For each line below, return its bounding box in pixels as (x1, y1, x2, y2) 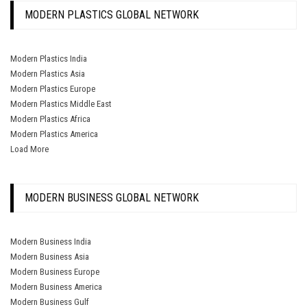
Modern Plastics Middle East (10, 98, 112, 109)
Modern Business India (10, 236, 91, 247)
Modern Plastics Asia (10, 68, 85, 79)
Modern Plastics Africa (10, 113, 90, 124)
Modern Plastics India (10, 53, 87, 64)
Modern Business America (10, 282, 102, 293)
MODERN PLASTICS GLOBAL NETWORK (25, 8, 199, 21)
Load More (10, 143, 49, 154)
